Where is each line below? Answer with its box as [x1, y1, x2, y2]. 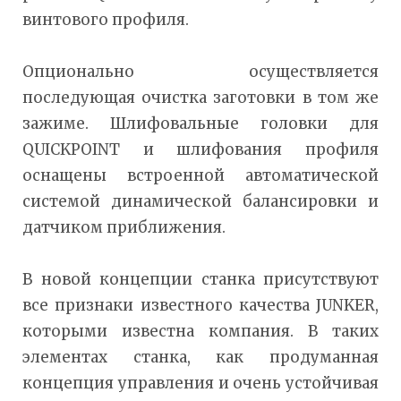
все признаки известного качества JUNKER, [22, 295, 379, 316]
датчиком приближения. [22, 218, 226, 238]
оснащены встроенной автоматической [22, 166, 379, 186]
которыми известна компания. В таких [22, 321, 379, 342]
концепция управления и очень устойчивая [22, 373, 379, 394]
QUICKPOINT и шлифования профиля [22, 140, 379, 160]
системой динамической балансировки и [22, 192, 379, 212]
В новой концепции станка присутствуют [22, 269, 379, 290]
